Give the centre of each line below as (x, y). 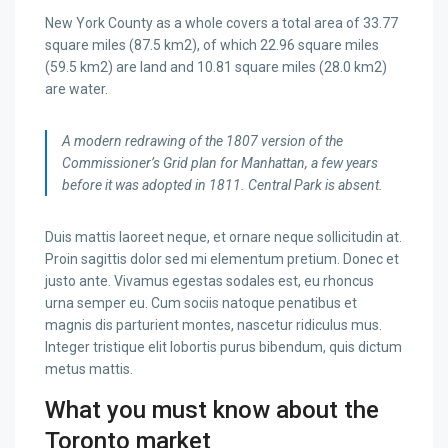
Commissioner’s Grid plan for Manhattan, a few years (220, 163)
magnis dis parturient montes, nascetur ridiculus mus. (214, 325)
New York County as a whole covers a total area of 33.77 (222, 23)
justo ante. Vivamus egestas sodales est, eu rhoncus (210, 281)
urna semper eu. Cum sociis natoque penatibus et (201, 303)
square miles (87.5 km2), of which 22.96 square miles (212, 45)
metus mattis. (89, 369)
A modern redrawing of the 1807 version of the (203, 141)
